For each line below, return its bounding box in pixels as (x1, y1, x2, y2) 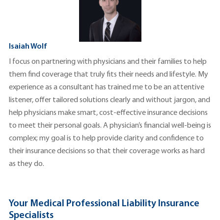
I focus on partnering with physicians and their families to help (9, 58, 207, 66)
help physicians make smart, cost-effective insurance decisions (9, 109, 208, 117)
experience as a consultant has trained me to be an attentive (9, 83, 204, 92)
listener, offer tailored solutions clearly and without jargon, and (9, 96, 210, 105)
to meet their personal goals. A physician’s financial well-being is (9, 122, 211, 130)
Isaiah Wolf (9, 43, 47, 51)
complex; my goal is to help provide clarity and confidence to (9, 135, 204, 143)
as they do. (9, 160, 44, 168)
